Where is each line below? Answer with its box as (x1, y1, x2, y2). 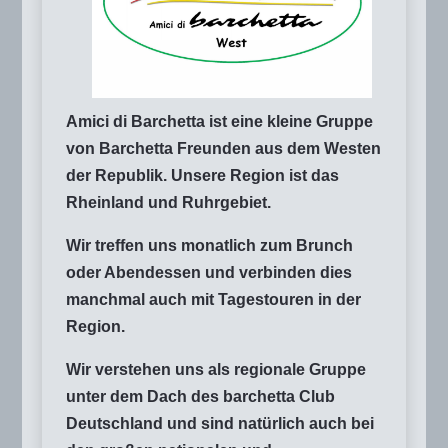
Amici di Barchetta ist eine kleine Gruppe (66, 112, 373, 130)
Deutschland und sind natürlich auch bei (66, 414, 374, 432)
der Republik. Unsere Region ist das (66, 166, 339, 184)
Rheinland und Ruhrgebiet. (66, 193, 271, 211)
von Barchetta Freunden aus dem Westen (66, 139, 381, 157)
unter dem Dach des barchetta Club (66, 387, 335, 405)
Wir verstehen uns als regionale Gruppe (66, 360, 366, 378)
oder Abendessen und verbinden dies (66, 263, 352, 281)
